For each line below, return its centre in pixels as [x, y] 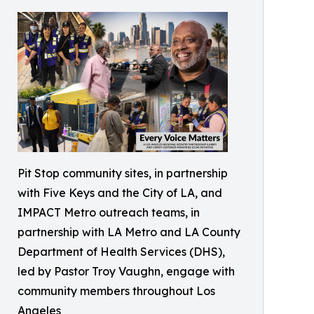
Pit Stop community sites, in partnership [123, 173]
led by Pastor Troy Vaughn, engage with [126, 271]
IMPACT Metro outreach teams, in [109, 212]
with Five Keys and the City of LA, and [120, 193]
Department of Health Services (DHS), [121, 252]
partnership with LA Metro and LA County [129, 232]
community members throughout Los [116, 291]
